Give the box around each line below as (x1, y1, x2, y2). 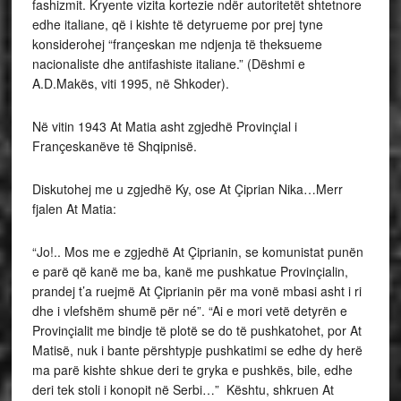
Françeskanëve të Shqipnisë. (31, 137, 197, 155)
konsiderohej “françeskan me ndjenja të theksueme (31, 35, 322, 53)
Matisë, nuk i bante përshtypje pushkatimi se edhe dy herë (31, 341, 363, 359)
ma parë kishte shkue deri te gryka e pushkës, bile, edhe (31, 361, 353, 379)
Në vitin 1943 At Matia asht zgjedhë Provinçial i (31, 117, 297, 135)
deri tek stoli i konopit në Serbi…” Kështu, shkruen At (31, 380, 334, 398)
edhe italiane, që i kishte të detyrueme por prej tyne (31, 15, 323, 33)
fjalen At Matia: (31, 200, 116, 218)
